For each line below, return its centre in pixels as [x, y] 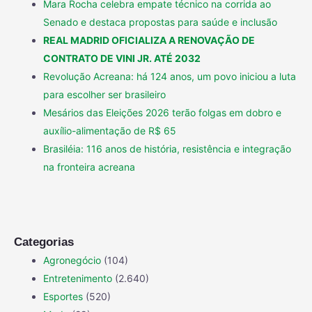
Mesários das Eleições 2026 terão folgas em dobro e [162, 113]
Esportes [63, 297]
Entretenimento [78, 279]
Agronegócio [72, 260]
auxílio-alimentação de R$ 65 [110, 131]
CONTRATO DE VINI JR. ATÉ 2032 [122, 58]
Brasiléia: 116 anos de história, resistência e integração [167, 149]
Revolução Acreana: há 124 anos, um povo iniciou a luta [170, 77]
